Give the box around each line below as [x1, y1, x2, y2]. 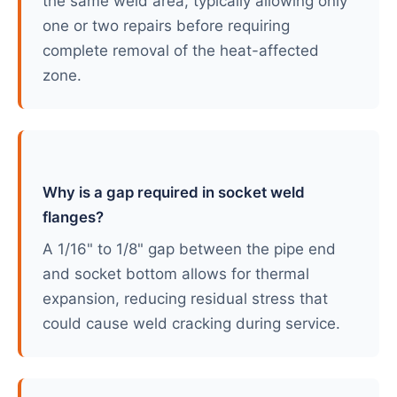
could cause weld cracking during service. [43, 315, 340, 332]
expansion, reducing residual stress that [43, 290, 328, 307]
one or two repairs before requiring [43, 17, 290, 35]
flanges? [43, 208, 104, 226]
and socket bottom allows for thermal [43, 265, 309, 283]
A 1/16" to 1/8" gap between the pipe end [43, 240, 336, 258]
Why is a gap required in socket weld [43, 183, 305, 201]
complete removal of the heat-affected [43, 42, 319, 59]
